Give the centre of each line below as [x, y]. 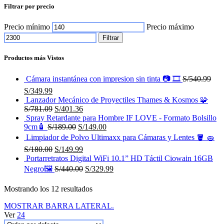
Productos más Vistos [34, 57]
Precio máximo [170, 26]
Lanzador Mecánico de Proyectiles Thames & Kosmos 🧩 [117, 99]
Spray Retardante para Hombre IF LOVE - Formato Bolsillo [121, 117]
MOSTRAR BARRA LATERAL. [59, 205]
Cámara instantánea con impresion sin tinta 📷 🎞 [104, 78]
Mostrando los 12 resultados [48, 188]
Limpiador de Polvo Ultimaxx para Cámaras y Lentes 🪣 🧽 [120, 137]
